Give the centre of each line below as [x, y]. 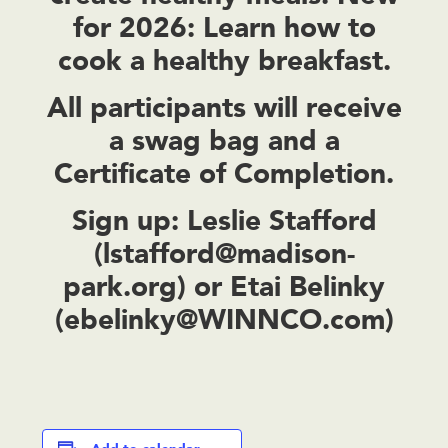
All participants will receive [224, 107]
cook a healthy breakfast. [224, 60]
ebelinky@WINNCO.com [224, 319]
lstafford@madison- [228, 253]
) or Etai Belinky [281, 286]
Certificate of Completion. [224, 173]
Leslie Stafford [277, 220]
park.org [120, 286]
